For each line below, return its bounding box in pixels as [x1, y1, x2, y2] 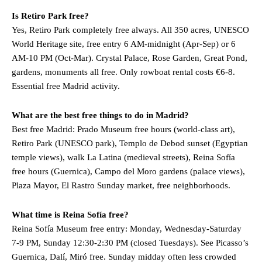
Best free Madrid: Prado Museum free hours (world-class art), [12, 124, 235, 134]
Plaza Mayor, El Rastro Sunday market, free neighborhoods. [12, 180, 230, 190]
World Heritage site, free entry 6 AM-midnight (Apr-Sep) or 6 [12, 39, 236, 49]
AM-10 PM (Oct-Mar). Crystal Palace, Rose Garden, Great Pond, [12, 53, 247, 63]
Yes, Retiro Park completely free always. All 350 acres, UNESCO [12, 25, 249, 35]
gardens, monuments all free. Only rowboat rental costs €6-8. [12, 67, 235, 77]
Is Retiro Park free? [12, 11, 89, 20]
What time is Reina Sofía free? [12, 209, 129, 219]
